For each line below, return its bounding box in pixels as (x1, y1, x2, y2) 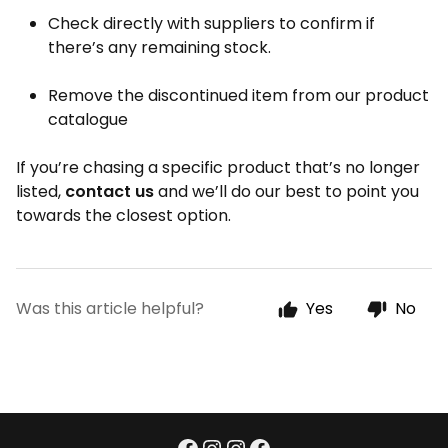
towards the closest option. (16, 204, 231, 227)
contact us (65, 180, 154, 203)
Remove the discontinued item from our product (48, 84, 429, 107)
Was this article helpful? (16, 297, 204, 320)
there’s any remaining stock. (48, 36, 271, 59)
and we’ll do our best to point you (154, 180, 419, 203)
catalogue (48, 108, 128, 131)
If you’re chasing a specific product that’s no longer (16, 156, 420, 179)
